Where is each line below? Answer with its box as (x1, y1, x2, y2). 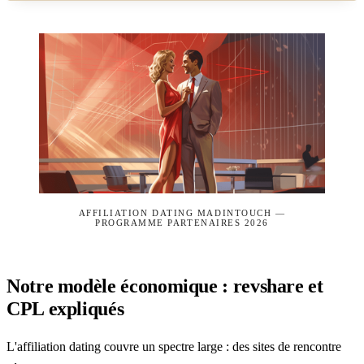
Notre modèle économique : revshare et (6, 275, 323, 297)
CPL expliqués (6, 297, 124, 319)
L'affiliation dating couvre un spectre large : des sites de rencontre (6, 339, 341, 353)
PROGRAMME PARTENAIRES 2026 (94, 217, 270, 227)
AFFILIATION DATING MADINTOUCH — (78, 207, 286, 218)
